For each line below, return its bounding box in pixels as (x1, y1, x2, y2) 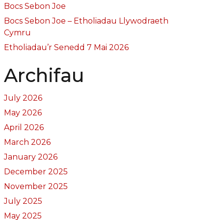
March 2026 (3, 137, 51, 147)
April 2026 (3, 122, 44, 132)
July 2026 (3, 93, 42, 103)
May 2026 (3, 108, 42, 117)
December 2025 (3, 166, 68, 176)
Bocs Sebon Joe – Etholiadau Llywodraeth (3, 16, 168, 26)
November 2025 (3, 181, 68, 191)
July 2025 (3, 196, 42, 206)
